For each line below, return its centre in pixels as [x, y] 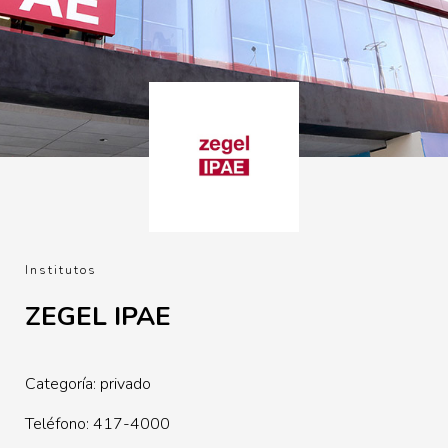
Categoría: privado [88, 384]
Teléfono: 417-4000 [97, 424]
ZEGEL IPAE [98, 316]
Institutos [61, 270]
